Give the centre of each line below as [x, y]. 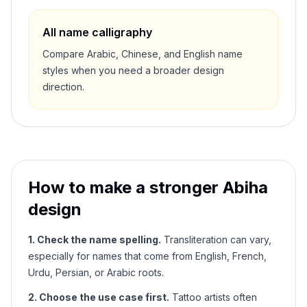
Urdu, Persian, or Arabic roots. [96, 272]
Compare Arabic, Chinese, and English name [143, 54]
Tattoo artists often [213, 297]
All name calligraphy [97, 32]
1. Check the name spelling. [95, 240]
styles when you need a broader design [133, 70]
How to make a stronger [125, 187]
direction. [63, 87]
